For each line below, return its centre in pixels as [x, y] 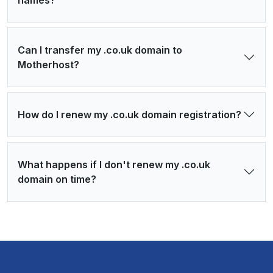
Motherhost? [48, 65]
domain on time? [57, 179]
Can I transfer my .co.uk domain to [100, 50]
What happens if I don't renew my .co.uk [114, 165]
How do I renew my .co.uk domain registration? [129, 115]
